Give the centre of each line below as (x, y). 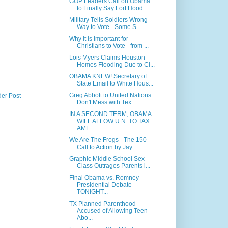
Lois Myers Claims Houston (107, 58)
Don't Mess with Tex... (106, 103)
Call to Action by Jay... (106, 147)
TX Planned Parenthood (102, 204)
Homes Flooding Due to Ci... (116, 65)
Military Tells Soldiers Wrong (108, 20)
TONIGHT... (92, 192)
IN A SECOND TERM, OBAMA (110, 114)
